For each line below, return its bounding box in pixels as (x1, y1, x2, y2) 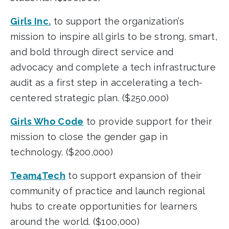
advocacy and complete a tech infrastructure (10, 62, 216, 73)
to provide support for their (83, 116, 212, 127)
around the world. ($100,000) (10, 216, 140, 227)
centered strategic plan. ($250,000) (10, 93, 169, 104)
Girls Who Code (10, 116, 84, 127)
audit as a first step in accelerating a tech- (10, 77, 203, 88)
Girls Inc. (10, 16, 51, 27)
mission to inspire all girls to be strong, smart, (10, 31, 217, 42)
